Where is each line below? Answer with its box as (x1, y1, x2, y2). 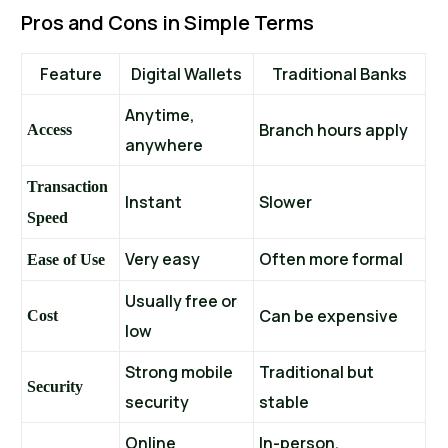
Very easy (125, 248, 201, 271)
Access (27, 121, 73, 139)
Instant (125, 191, 183, 214)
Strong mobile (125, 361, 234, 384)
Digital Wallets (131, 63, 243, 86)
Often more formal (259, 248, 404, 271)
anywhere (125, 134, 204, 157)
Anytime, (125, 104, 196, 127)
